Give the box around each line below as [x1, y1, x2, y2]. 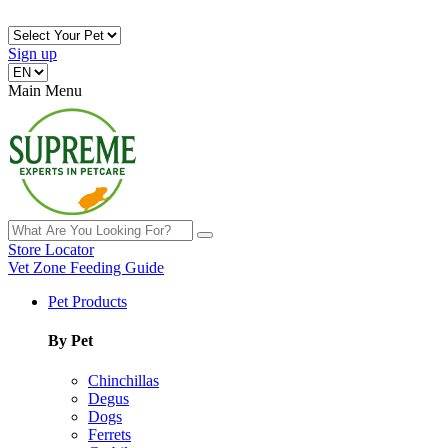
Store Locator [8, 241, 94, 258]
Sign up [8, 45, 57, 62]
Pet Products [48, 293, 127, 310]
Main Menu [8, 82, 82, 99]
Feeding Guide [70, 259, 164, 276]
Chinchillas [88, 371, 159, 389]
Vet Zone [8, 259, 66, 276]
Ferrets [88, 425, 131, 443]
